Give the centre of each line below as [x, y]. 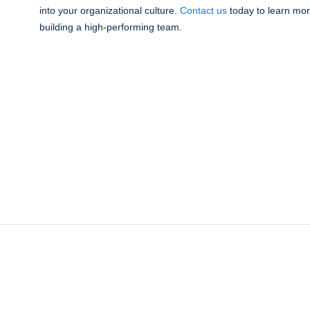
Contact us [203, 10]
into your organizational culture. [110, 10]
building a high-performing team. [111, 27]
